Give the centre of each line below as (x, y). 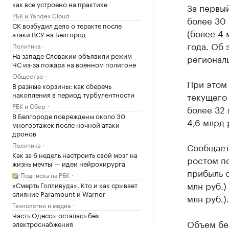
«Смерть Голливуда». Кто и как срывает (75, 185)
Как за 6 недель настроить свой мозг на (75, 154)
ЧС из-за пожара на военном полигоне (74, 64)
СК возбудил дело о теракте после (67, 25)
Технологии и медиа (41, 205)
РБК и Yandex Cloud (41, 15)
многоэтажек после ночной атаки (66, 124)
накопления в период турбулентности (73, 94)
